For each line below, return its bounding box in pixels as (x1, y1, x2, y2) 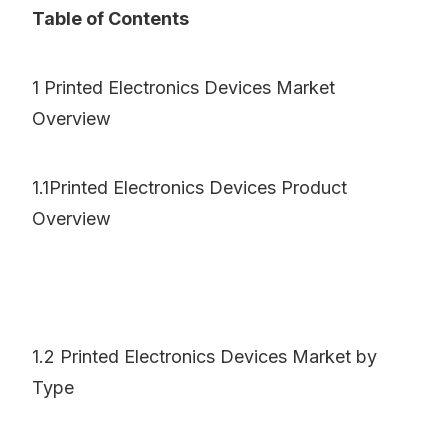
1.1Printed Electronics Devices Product (32, 177, 347, 199)
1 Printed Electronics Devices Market (32, 77, 335, 99)
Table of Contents (32, 8, 189, 30)
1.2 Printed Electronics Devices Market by (32, 346, 377, 368)
